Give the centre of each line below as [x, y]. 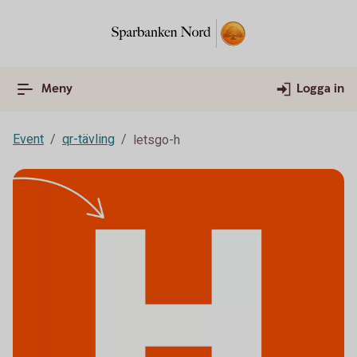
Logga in [320, 89]
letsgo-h [157, 140]
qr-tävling [88, 139]
